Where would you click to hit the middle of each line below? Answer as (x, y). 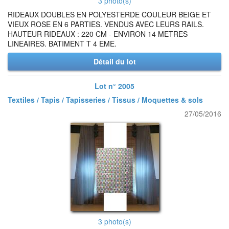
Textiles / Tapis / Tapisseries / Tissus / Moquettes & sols (105, 100)
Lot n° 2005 (114, 86)
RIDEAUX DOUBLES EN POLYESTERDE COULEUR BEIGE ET (109, 14)
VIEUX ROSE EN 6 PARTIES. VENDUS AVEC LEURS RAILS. (106, 24)
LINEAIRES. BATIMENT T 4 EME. (62, 43)
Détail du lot (114, 61)
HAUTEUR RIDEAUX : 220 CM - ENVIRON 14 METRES (98, 34)
